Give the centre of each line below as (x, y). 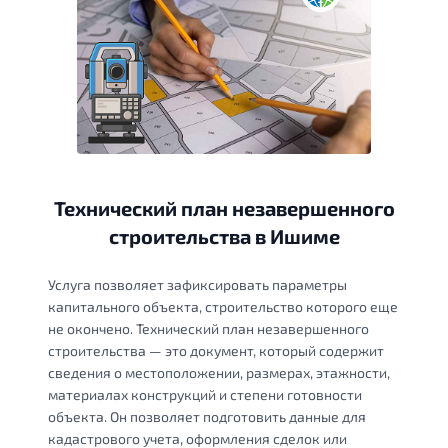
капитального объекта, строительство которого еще (223, 306)
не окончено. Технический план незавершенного (208, 328)
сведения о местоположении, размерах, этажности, (219, 372)
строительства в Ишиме (224, 235)
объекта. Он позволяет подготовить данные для (207, 416)
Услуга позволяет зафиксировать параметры (197, 284)
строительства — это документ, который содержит (216, 350)
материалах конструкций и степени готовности (205, 394)
